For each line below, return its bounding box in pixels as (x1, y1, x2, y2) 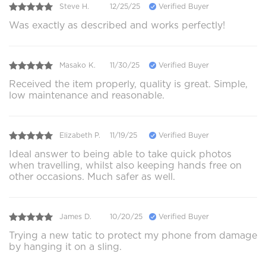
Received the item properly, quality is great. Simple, (9, 78, 248, 90)
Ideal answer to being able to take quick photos (9, 148, 232, 160)
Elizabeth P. (59, 131, 100, 140)
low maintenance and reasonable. (9, 89, 164, 101)
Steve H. (59, 2, 89, 11)
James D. (59, 212, 91, 221)
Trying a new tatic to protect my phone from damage (9, 229, 257, 241)
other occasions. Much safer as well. (9, 170, 175, 182)
